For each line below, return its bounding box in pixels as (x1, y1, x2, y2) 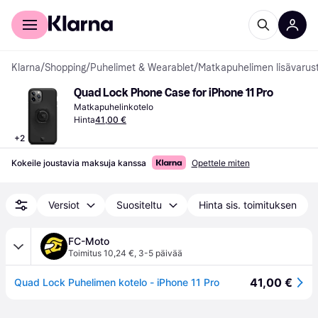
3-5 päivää (138, 248, 182, 258)
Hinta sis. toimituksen (199, 199, 297, 211)
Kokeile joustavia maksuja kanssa (11, 158, 146, 168)
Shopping (45, 62, 86, 74)
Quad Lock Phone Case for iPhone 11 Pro (74, 86, 273, 99)
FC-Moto (68, 235, 109, 247)
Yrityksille (57, 4, 99, 16)
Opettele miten (191, 158, 250, 168)
